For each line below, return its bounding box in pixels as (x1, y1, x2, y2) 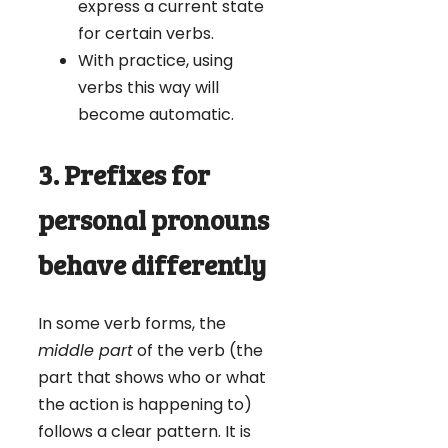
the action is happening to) (38, 392, 252, 416)
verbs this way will (78, 76, 219, 100)
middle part (38, 338, 133, 362)
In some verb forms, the (38, 311, 226, 335)
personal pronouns (38, 201, 269, 239)
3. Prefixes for (38, 156, 210, 194)
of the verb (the (133, 338, 263, 362)
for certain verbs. (78, 22, 214, 46)
